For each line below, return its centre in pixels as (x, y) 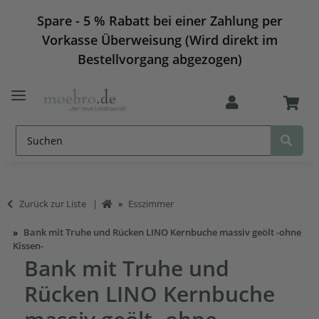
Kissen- (28, 245)
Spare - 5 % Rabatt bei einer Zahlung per (159, 21)
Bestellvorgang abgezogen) (159, 59)
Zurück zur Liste (54, 203)
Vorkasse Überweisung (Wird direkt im (159, 40)
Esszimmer (151, 203)
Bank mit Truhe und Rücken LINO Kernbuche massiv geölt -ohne (162, 232)
